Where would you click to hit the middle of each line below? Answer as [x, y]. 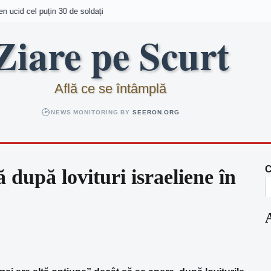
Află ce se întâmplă [110, 89]
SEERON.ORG [156, 112]
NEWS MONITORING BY [92, 112]
